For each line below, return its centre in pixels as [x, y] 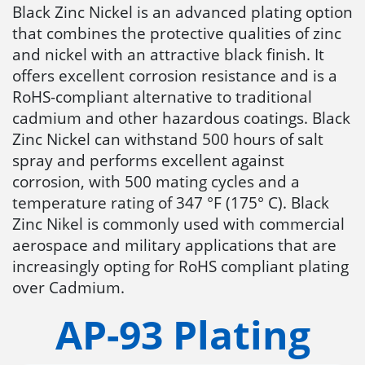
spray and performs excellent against [148, 160]
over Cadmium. [68, 287]
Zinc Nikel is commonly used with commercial [178, 223]
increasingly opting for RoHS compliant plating [180, 266]
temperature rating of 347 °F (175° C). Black [171, 202]
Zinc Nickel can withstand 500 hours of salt [168, 139]
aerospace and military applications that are [174, 244]
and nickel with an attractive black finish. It [168, 54]
